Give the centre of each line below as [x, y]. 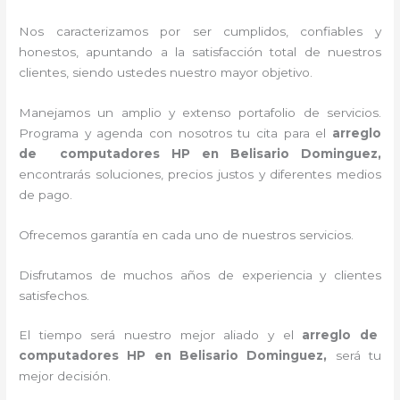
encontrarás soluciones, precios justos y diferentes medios [200, 174]
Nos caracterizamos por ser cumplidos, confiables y [200, 31]
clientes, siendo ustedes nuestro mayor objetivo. [173, 72]
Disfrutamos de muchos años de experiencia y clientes [200, 275]
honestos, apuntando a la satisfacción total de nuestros [200, 51]
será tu [358, 356]
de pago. [48, 194]
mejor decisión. [67, 376]
